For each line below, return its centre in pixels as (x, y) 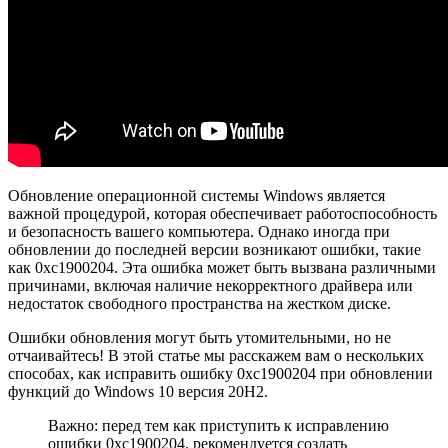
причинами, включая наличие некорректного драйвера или (210, 285)
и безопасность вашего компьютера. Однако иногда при (199, 231)
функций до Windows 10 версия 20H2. (138, 391)
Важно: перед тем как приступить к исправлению (218, 425)
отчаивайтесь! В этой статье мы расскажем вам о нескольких (216, 355)
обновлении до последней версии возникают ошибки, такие (214, 249)
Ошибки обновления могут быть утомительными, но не (199, 337)
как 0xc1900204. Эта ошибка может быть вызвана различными (222, 267)
